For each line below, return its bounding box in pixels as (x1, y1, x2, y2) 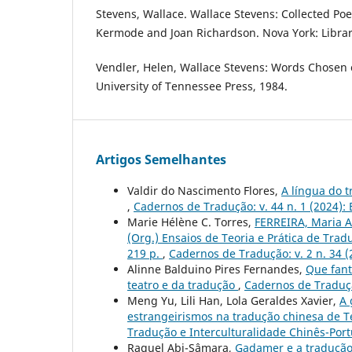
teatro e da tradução (127, 277, 238, 293)
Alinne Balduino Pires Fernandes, (127, 262, 306, 277)
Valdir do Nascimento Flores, (127, 183, 281, 199)
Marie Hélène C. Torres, (127, 214, 255, 230)
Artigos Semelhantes (96, 151, 226, 169)
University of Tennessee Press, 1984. (96, 79, 288, 94)
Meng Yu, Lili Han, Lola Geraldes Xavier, (127, 293, 339, 309)
